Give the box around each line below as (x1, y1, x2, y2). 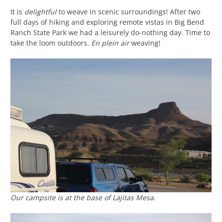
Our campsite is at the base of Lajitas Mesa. (10, 193, 156, 203)
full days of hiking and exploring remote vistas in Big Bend (10, 17, 204, 27)
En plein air (91, 38, 129, 48)
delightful (24, 6, 56, 16)
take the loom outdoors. (10, 38, 91, 48)
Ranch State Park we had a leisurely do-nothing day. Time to (10, 27, 210, 37)
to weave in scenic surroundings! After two (56, 6, 200, 16)
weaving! (129, 38, 161, 48)
